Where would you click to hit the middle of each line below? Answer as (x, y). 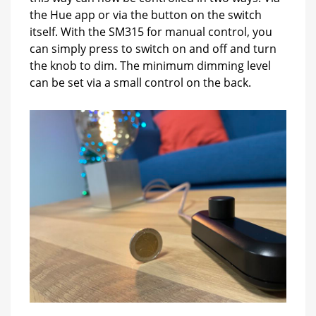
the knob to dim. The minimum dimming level (150, 65)
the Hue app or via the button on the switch (146, 14)
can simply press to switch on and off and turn (153, 48)
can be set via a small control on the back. (140, 82)
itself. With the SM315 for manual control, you (151, 31)
